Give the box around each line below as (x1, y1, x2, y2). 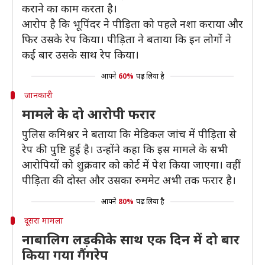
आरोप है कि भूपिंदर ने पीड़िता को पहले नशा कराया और (22, 17, 243, 31)
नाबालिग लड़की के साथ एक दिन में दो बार (22, 230, 240, 248)
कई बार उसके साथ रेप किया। (22, 47, 139, 62)
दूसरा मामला (24, 215, 63, 226)
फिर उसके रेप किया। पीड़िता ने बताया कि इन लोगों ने (22, 32, 231, 46)
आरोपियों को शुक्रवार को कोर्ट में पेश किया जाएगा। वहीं (22, 157, 241, 172)
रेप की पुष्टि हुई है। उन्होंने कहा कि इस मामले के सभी (22, 142, 228, 156)
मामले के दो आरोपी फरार (22, 105, 156, 122)
